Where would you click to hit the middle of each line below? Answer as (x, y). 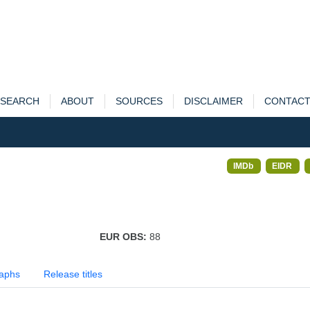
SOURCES (139, 101)
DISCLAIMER (213, 101)
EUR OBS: (124, 237)
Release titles (73, 274)
